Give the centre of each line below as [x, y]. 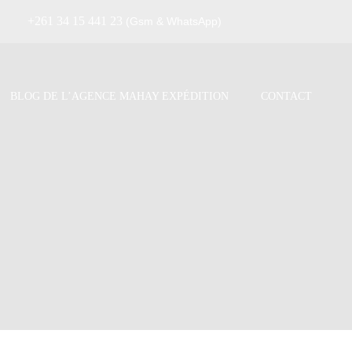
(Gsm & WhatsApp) [174, 22]
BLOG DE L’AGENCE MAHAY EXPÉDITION [119, 96]
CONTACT [286, 96]
